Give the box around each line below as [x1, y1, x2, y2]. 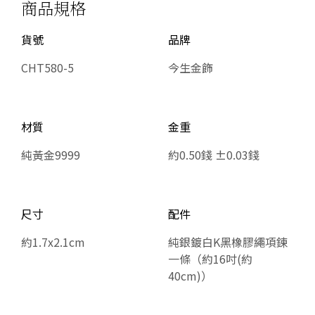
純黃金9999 [21, 146, 80, 163]
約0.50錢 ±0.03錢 [168, 146, 259, 163]
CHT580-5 [21, 58, 74, 76]
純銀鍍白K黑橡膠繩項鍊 [168, 233, 288, 250]
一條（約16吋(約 [168, 250, 252, 267]
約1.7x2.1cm [21, 233, 85, 250]
